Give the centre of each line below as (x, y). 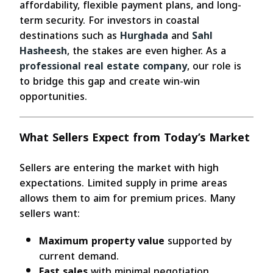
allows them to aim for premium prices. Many (127, 199)
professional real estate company (103, 66)
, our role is (214, 66)
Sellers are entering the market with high (119, 168)
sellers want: (50, 214)
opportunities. (53, 97)
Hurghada (144, 36)
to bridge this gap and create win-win (110, 82)
